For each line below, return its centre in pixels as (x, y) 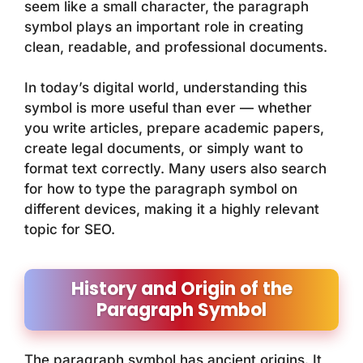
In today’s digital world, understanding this (166, 88)
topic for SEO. (70, 230)
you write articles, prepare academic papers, (174, 128)
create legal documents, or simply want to (164, 149)
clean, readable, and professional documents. (176, 47)
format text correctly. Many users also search (175, 169)
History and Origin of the (181, 289)
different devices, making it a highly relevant (172, 209)
